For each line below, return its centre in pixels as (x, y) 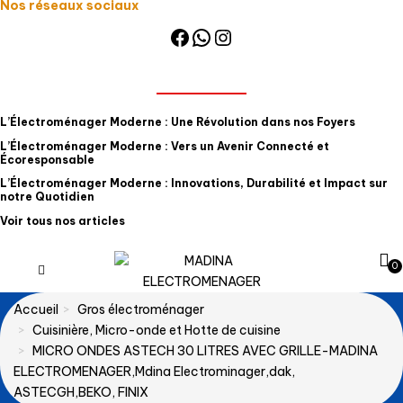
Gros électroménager (141, 309)
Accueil (36, 309)
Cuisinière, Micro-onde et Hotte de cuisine (157, 330)
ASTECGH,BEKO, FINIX (81, 392)
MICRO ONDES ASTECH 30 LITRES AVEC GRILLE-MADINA (205, 351)
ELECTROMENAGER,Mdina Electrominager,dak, (154, 372)
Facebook (220, 36)
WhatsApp (246, 36)
